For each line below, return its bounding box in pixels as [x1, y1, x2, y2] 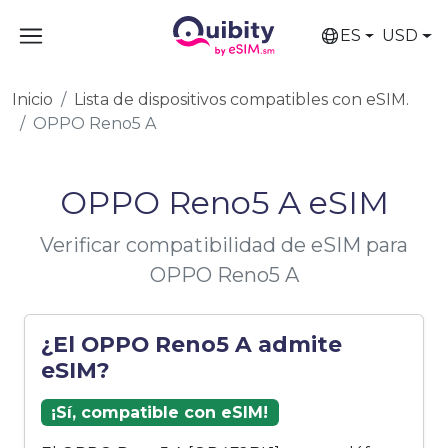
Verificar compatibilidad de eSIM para [40, 233, 408, 257]
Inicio [12, 90, 53, 109]
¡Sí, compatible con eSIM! [51, 402, 269, 422]
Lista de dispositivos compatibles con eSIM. [74, 90, 409, 109]
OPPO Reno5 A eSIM [59, 183, 389, 222]
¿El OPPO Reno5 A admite [41, 331, 342, 357]
